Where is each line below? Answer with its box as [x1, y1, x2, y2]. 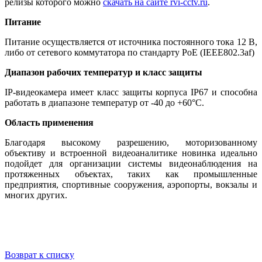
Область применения [5, 118, 94, 128]
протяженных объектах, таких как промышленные [5, 169, 257, 180]
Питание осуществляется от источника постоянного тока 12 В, [5, 37, 257, 47]
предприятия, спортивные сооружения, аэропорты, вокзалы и [5, 180, 257, 190]
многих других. [5, 190, 67, 201]
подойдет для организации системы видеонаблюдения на [5, 158, 257, 169]
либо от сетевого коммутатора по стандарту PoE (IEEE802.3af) [5, 47, 254, 58]
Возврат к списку [5, 250, 74, 260]
